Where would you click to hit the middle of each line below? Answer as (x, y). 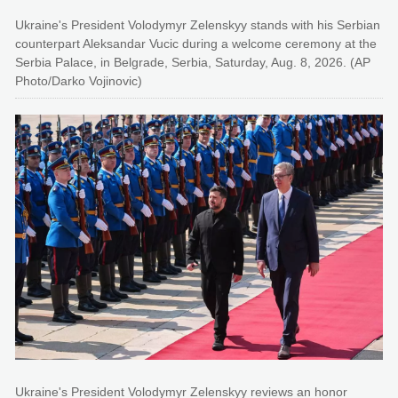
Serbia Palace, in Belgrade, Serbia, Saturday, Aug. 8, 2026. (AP (193, 62)
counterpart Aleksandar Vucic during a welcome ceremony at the (196, 43)
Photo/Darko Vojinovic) (79, 80)
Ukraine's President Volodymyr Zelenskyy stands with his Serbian (198, 24)
